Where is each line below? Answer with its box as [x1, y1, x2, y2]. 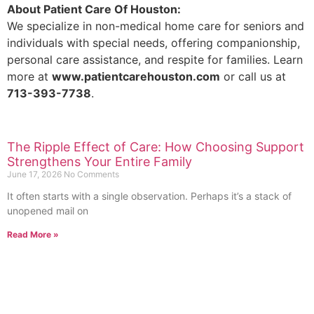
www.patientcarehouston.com [52, 69, 220, 84]
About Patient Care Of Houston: [7, 2, 181, 17]
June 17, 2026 [7, 169, 64, 180]
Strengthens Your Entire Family [7, 154, 192, 170]
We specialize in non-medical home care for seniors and [7, 19, 304, 34]
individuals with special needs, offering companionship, [7, 36, 300, 50]
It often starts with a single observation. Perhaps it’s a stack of [7, 190, 292, 203]
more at [7, 69, 52, 84]
